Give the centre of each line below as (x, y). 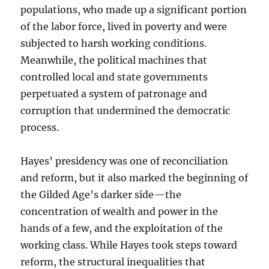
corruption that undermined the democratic (125, 111)
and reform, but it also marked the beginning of (134, 178)
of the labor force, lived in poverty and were (124, 27)
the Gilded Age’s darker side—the (101, 195)
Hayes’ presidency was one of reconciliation (125, 161)
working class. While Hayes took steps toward (129, 245)
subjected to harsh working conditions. (114, 44)
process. (40, 128)
